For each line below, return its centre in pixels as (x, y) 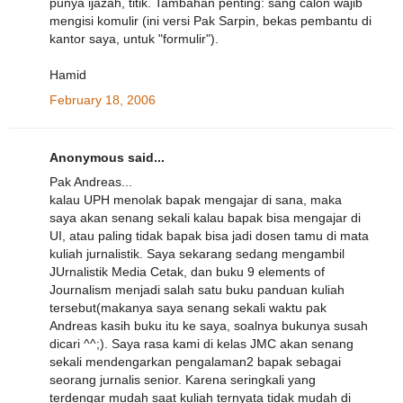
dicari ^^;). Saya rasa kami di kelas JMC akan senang (201, 344)
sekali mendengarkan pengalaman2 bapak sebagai (195, 362)
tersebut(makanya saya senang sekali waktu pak (188, 308)
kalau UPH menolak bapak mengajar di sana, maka (196, 200)
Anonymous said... (107, 157)
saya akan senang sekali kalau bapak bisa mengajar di (205, 218)
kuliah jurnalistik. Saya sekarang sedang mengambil (197, 254)
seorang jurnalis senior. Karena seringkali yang (183, 380)
